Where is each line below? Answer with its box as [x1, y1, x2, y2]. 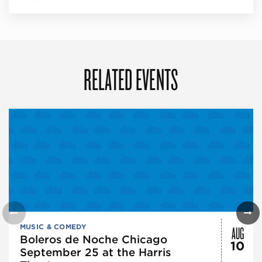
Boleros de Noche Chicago [19, 232, 167, 246]
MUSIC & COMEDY [19, 222, 87, 231]
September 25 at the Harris [19, 245, 171, 259]
